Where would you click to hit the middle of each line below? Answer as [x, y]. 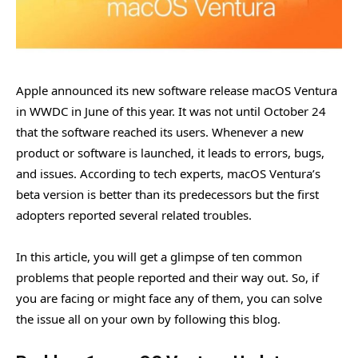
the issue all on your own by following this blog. [148, 318]
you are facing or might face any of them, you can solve [169, 298]
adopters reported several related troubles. [134, 215]
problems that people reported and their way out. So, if [167, 277]
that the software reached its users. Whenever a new [160, 131]
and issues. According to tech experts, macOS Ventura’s [168, 173]
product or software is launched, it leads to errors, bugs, [170, 152]
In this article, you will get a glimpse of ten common [159, 256]
